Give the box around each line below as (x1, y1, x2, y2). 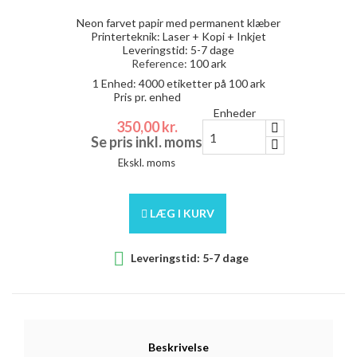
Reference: (131, 56, 187, 70)
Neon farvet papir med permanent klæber (76, 15, 280, 29)
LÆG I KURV (150, 206, 214, 221)
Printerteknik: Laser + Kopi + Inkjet (91, 29, 266, 43)
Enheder (213, 106, 256, 120)
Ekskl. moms (118, 155, 175, 169)
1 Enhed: (92, 76, 139, 90)
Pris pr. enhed (112, 89, 181, 104)
